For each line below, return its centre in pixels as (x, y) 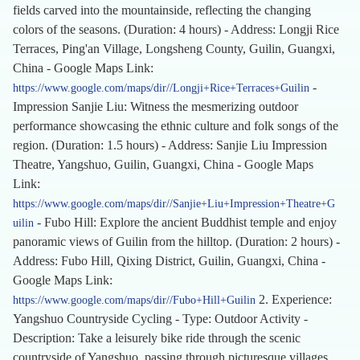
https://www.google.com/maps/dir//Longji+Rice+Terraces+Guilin (161, 88)
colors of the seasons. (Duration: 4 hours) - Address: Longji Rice (176, 29)
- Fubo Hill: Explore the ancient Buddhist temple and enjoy (185, 222)
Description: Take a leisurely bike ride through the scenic (157, 338)
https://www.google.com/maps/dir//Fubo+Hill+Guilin (134, 300)
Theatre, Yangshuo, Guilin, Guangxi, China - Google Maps (163, 164)
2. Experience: (294, 299)
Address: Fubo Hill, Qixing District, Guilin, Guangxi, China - (169, 261)
